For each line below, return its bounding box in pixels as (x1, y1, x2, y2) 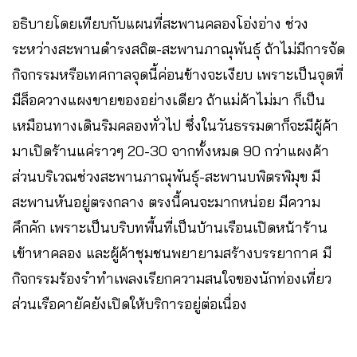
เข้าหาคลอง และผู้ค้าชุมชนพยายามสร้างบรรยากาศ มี (12, 244, 331, 262)
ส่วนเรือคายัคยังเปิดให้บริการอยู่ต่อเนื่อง (12, 295, 247, 313)
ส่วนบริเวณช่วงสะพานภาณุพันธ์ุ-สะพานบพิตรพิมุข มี (12, 167, 320, 186)
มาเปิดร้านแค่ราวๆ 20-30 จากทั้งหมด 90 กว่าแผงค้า (12, 142, 329, 160)
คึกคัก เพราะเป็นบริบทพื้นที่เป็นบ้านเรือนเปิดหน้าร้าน (12, 218, 328, 237)
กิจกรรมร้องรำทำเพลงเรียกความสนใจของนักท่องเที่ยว (12, 269, 331, 288)
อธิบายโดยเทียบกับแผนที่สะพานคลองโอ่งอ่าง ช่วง (12, 14, 308, 33)
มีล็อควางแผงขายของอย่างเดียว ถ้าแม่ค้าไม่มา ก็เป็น (12, 91, 325, 109)
